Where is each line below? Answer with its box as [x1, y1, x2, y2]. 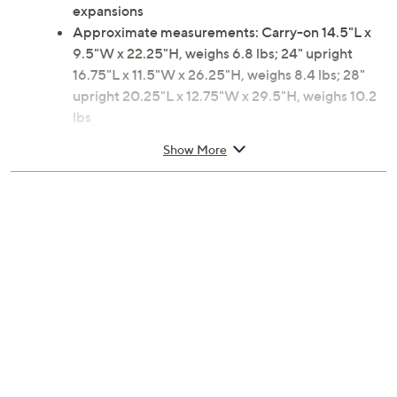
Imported [73, 172, 134, 191]
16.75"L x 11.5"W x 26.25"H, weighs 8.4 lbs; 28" [73, 66, 365, 84]
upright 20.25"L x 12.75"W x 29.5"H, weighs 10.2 [73, 87, 377, 105]
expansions [73, 2, 144, 20]
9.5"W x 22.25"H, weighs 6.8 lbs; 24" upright [73, 44, 353, 63]
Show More [163, 141, 227, 157]
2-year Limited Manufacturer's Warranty [73, 151, 328, 169]
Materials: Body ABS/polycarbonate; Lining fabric [73, 129, 385, 148]
